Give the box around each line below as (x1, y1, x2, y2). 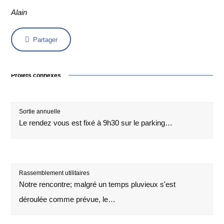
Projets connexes (11, 71, 61, 79)
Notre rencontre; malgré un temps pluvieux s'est (19, 179, 176, 188)
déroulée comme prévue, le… (19, 194, 116, 203)
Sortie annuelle (19, 107, 61, 115)
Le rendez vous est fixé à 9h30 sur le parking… (19, 118, 173, 127)
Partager (32, 35, 57, 43)
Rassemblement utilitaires (19, 169, 90, 176)
